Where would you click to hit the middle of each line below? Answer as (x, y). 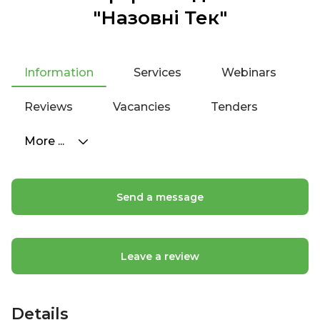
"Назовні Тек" (160, 18)
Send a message (160, 197)
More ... (46, 141)
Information (59, 72)
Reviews (49, 107)
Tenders (234, 107)
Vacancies (142, 107)
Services (157, 72)
